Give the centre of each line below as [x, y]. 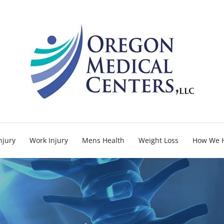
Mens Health [103, 140]
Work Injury [49, 140]
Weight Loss [158, 140]
